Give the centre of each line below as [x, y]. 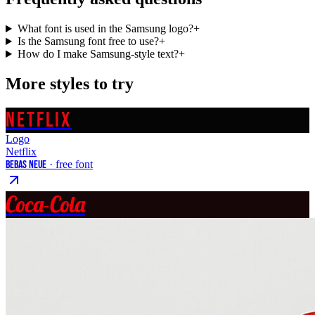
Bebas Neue [26, 165]
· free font [70, 164]
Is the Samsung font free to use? [88, 41]
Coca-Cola [45, 204]
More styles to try [70, 84]
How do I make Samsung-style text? [98, 54]
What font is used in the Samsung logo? [105, 29]
